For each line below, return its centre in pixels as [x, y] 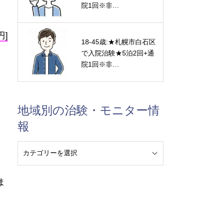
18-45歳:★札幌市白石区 [118, 42]
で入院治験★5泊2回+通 [118, 53]
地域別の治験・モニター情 [89, 110]
